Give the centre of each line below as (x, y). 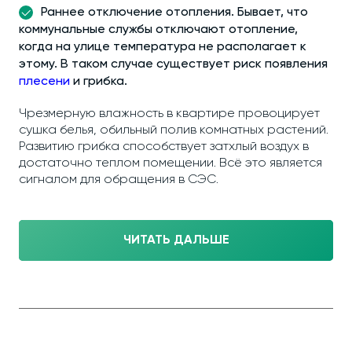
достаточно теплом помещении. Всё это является (170, 163)
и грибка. (99, 82)
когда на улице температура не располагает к (163, 47)
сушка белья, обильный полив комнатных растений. (174, 130)
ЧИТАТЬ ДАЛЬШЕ (176, 240)
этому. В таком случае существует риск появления (173, 64)
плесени (44, 82)
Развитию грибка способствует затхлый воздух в (164, 147)
